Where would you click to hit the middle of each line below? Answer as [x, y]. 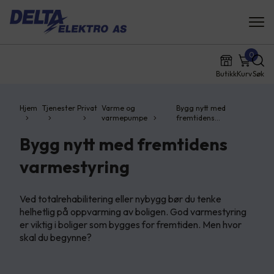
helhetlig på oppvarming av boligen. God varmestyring [133, 212]
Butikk [226, 74]
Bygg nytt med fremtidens [124, 144]
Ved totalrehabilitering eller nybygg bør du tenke [120, 199]
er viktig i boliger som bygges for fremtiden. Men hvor [131, 224]
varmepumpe [125, 118]
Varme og [119, 108]
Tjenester [58, 108]
